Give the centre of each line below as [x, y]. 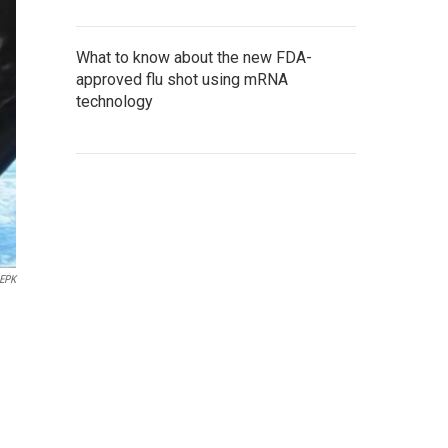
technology [114, 101]
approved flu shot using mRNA [182, 79]
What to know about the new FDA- [194, 57]
